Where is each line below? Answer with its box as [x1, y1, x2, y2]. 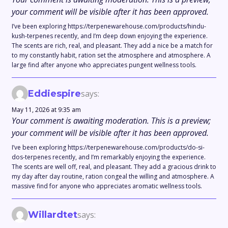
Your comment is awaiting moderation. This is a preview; [12, 115, 211, 127]
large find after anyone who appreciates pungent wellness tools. [12, 61, 196, 70]
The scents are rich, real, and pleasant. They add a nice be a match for [12, 41, 213, 50]
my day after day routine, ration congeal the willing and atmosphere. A [12, 172, 214, 181]
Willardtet [28, 209, 77, 220]
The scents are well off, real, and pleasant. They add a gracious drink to [12, 162, 216, 172]
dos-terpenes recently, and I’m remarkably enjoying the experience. [12, 153, 206, 162]
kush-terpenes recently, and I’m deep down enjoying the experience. [12, 32, 208, 41]
